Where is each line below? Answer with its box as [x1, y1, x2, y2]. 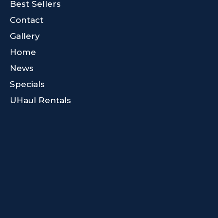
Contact [10, 15, 43, 25]
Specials [10, 79, 45, 89]
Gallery [10, 31, 40, 41]
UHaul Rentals [10, 95, 71, 105]
